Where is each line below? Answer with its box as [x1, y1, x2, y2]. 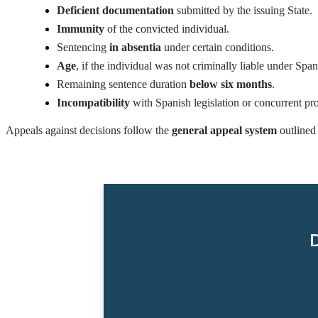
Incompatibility [57, 97, 130, 109]
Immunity [57, 23, 104, 35]
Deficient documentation [57, 4, 174, 17]
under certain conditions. [161, 41, 274, 54]
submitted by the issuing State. [174, 4, 312, 17]
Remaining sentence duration [57, 78, 190, 91]
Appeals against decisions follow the [6, 124, 172, 137]
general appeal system [172, 124, 277, 137]
